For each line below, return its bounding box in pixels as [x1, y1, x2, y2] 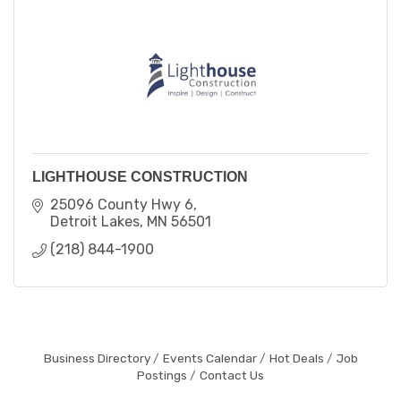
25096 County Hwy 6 [50, 195, 193, 213]
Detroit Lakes [50, 212, 140, 230]
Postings [137, 367, 187, 382]
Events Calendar [162, 350, 257, 365]
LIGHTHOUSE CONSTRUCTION [32, 168, 248, 184]
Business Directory [43, 350, 150, 365]
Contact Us [200, 367, 264, 382]
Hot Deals [269, 350, 324, 365]
